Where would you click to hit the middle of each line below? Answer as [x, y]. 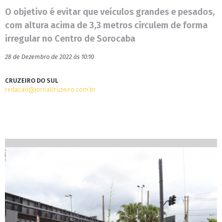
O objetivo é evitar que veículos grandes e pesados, [110, 12]
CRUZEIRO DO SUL [32, 81]
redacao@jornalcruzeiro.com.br [50, 89]
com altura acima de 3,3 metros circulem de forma [106, 25]
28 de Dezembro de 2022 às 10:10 [50, 57]
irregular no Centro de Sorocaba [70, 39]
